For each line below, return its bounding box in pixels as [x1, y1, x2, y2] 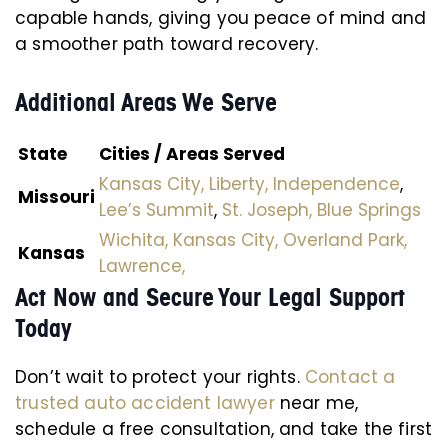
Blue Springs [317, 198, 421, 222]
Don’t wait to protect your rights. [15, 365, 305, 389]
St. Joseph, [222, 198, 312, 222]
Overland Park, [283, 228, 407, 252]
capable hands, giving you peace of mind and [15, 6, 427, 30]
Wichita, [99, 228, 168, 252]
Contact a [304, 365, 396, 389]
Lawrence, [99, 254, 185, 278]
